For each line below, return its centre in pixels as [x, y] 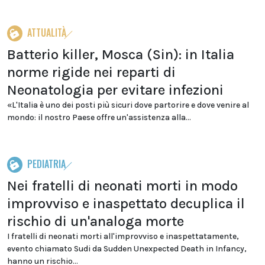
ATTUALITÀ [47, 33]
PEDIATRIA [46, 164]
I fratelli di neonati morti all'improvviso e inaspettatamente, [123, 236]
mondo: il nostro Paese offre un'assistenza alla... [99, 117]
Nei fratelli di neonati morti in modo [122, 186]
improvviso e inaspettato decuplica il [126, 203]
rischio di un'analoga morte [96, 221]
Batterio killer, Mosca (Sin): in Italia [121, 54]
